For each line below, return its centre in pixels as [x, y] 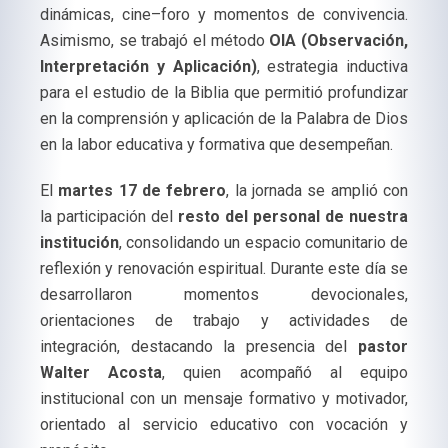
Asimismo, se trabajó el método [155, 40]
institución [79, 242]
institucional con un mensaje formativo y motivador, [224, 398]
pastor [383, 346]
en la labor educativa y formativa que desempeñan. [216, 144]
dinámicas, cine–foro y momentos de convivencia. [224, 14]
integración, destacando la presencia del [199, 346]
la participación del [106, 216]
